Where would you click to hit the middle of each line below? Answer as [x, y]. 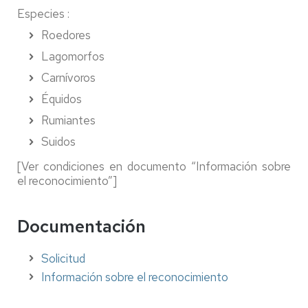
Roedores [66, 35]
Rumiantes [68, 120]
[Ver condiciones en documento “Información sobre [154, 166]
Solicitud [63, 258]
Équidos [62, 99]
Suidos [58, 142]
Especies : [45, 14]
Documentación [81, 227]
